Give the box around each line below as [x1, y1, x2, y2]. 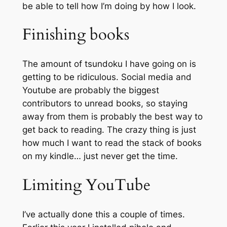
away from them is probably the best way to [22, 111, 203, 122]
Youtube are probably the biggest [22, 85, 159, 96]
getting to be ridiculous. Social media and [22, 72, 192, 83]
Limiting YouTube [22, 174, 150, 196]
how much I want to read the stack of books [22, 138, 202, 148]
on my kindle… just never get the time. [22, 151, 178, 162]
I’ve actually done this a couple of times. [22, 209, 185, 219]
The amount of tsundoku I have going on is [22, 59, 196, 69]
